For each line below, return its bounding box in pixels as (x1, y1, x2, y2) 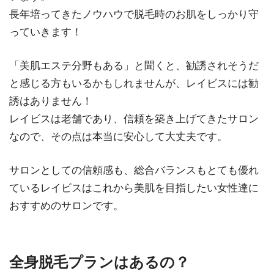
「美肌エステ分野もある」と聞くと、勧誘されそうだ (9, 59, 259, 72)
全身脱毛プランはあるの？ (9, 254, 190, 271)
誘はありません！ (9, 95, 92, 107)
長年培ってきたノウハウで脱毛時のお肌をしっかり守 (9, 9, 259, 21)
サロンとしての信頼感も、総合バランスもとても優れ (9, 164, 259, 176)
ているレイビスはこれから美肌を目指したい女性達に (9, 182, 259, 194)
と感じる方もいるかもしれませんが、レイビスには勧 (9, 77, 259, 89)
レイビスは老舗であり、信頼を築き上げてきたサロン (9, 113, 259, 125)
